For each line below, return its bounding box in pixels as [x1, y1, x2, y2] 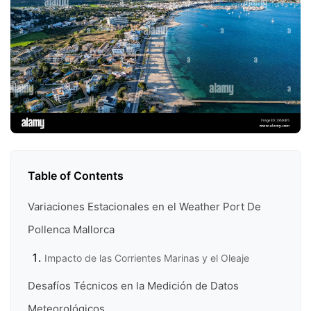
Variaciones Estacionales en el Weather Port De [28, 200, 261, 214]
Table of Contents [28, 169, 124, 183]
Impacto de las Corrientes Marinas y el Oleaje [44, 252, 249, 264]
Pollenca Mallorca [28, 223, 115, 237]
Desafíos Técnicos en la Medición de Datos [28, 278, 239, 292]
